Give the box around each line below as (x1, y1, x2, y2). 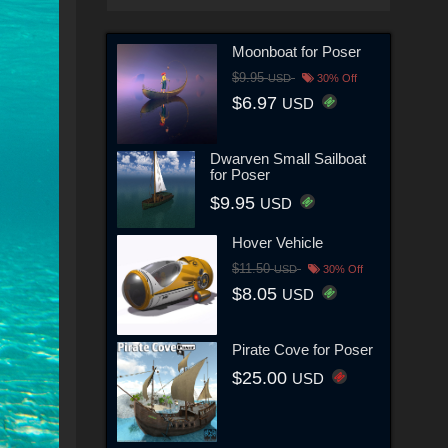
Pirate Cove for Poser (232, 341, 373, 358)
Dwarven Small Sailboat (209, 149, 366, 167)
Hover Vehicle (232, 234, 323, 251)
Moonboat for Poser (232, 42, 361, 60)
